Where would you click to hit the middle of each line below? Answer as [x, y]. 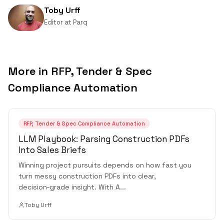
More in [29, 71]
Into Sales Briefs [52, 150]
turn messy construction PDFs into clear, [87, 176]
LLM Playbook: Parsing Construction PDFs [104, 139]
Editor [53, 22]
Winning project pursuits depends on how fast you [105, 165]
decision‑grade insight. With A [69, 187]
